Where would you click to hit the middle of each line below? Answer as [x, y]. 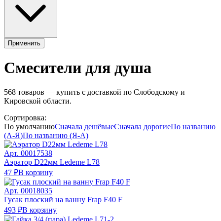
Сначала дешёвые [84, 126]
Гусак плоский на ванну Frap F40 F [63, 199]
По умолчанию [29, 126]
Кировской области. [38, 101]
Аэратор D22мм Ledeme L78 [52, 162]
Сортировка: [25, 117]
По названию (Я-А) [55, 135]
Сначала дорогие [142, 126]
